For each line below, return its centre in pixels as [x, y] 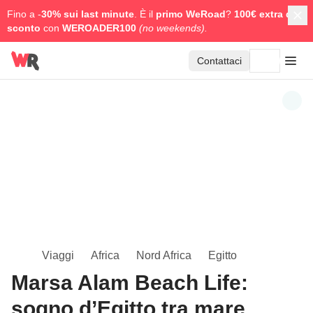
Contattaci [219, 61]
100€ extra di [264, 14]
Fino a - [24, 14]
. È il [145, 14]
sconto [24, 28]
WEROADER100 [101, 28]
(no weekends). [173, 28]
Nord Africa [164, 255]
